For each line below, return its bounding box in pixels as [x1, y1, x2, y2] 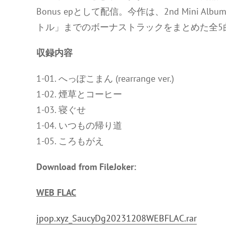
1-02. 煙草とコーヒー [36, 88, 122, 100]
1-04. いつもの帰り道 [36, 120, 122, 131]
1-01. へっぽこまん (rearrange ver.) [36, 73, 174, 84]
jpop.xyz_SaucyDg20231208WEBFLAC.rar [36, 212, 197, 224]
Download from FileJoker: [36, 161, 136, 173]
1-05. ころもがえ [36, 135, 104, 147]
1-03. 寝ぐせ [36, 104, 86, 116]
